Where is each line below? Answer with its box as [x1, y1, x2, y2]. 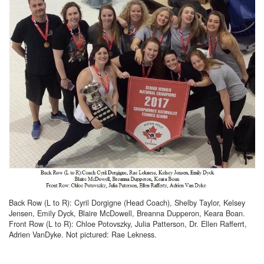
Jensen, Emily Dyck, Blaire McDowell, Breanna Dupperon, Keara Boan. [9, 207, 245, 219]
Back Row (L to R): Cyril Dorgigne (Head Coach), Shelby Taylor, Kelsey [9, 197, 245, 209]
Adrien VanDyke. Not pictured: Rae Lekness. [9, 229, 157, 240]
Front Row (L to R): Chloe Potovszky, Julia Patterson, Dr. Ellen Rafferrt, [9, 218, 247, 230]
